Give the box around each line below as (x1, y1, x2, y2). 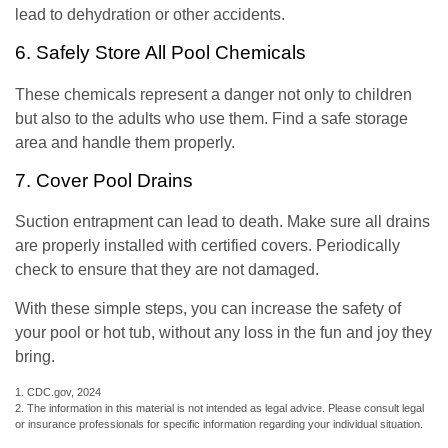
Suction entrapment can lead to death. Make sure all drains (15, 213, 430, 231)
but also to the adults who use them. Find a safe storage (15, 109, 408, 127)
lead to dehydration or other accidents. (15, 5, 285, 23)
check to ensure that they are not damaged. (15, 261, 319, 279)
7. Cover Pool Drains (15, 169, 193, 191)
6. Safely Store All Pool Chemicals (15, 41, 306, 63)
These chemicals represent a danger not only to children (15, 85, 412, 103)
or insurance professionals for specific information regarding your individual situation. (15, 418, 423, 431)
